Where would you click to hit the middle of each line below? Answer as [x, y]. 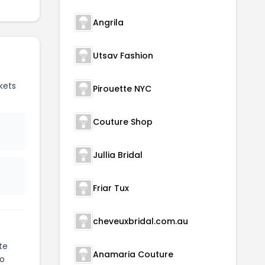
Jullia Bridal [118, 155]
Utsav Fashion [123, 56]
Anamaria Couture [133, 254]
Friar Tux [111, 188]
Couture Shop [123, 122]
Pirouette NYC [122, 89]
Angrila [108, 22]
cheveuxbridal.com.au [140, 221]
